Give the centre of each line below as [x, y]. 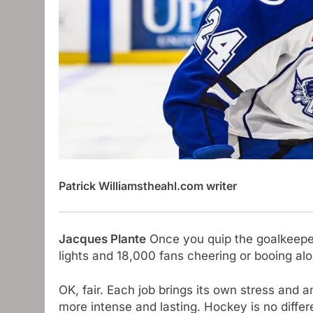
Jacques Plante [102, 239]
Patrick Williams [101, 185]
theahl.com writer [190, 185]
